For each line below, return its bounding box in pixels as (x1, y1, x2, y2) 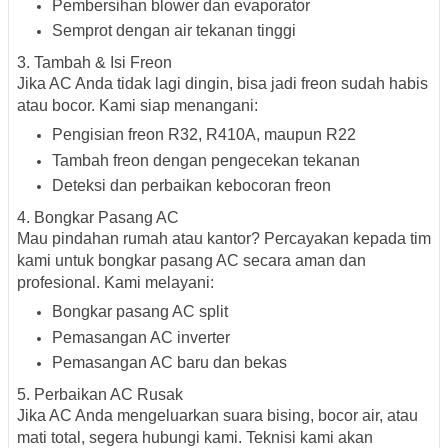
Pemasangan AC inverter (52, 328, 230, 346)
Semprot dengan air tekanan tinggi (52, 22, 296, 40)
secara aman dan (239, 252, 366, 270)
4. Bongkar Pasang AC (17, 209, 179, 227)
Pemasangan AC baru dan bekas (52, 354, 287, 372)
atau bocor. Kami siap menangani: (17, 97, 258, 115)
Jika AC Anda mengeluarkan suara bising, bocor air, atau (17, 407, 418, 425)
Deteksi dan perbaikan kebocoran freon (52, 177, 331, 195)
